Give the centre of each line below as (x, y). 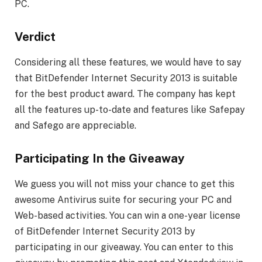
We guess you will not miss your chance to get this (125, 184)
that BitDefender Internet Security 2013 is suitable (126, 78)
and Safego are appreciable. (75, 125)
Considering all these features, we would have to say (128, 62)
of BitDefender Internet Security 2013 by (105, 231)
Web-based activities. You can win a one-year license (127, 215)
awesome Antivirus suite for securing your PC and (123, 199)
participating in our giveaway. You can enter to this (124, 247)
